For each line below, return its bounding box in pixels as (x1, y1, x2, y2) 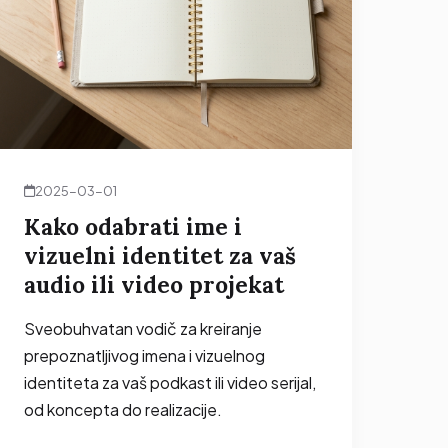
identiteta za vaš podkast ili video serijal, (24, 371, 316, 393)
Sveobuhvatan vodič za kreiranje (24, 317, 262, 339)
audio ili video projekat (24, 269, 284, 299)
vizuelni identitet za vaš (24, 240, 296, 270)
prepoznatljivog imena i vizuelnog (24, 344, 265, 366)
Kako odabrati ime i (24, 211, 242, 241)
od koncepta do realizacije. (24, 398, 222, 420)
